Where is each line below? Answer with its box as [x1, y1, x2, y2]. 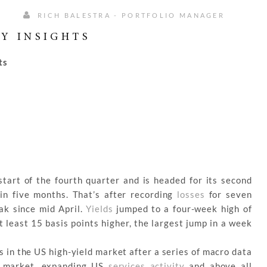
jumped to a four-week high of [113, 203, 252, 215]
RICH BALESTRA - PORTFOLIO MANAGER [34, 11, 225, 20]
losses [177, 189, 205, 200]
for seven [204, 189, 252, 200]
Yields [86, 203, 113, 215]
